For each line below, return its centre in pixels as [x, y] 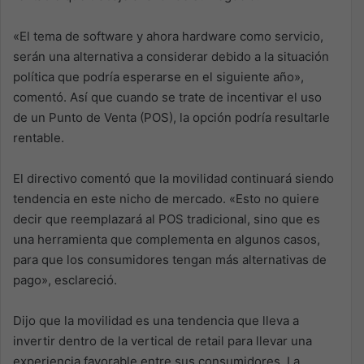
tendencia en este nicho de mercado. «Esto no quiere [166, 199]
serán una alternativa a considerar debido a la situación [171, 56]
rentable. [39, 138]
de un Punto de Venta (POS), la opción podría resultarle [171, 117]
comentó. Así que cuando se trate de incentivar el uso [167, 97]
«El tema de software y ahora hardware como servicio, [168, 36]
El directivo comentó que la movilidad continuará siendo [173, 178]
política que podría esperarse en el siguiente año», [158, 77]
